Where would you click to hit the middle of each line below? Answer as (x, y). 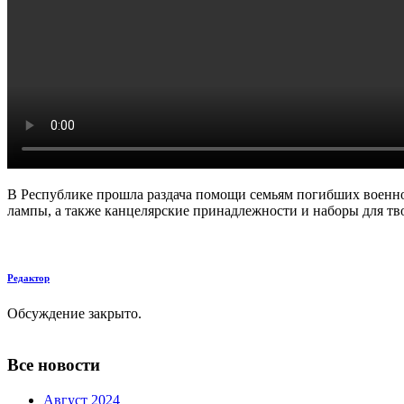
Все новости (54, 364)
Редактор (28, 278)
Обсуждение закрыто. (74, 314)
